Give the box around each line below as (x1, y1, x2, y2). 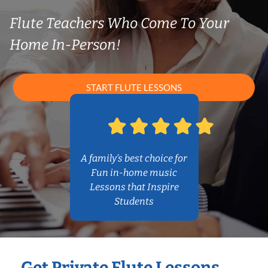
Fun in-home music (91, 167, 177, 179)
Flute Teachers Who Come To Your (10, 15, 229, 32)
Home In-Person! (10, 36, 121, 53)
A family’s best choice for (81, 153, 187, 165)
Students (114, 196, 154, 208)
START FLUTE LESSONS (86, 82, 182, 93)
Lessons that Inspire (89, 181, 179, 193)
